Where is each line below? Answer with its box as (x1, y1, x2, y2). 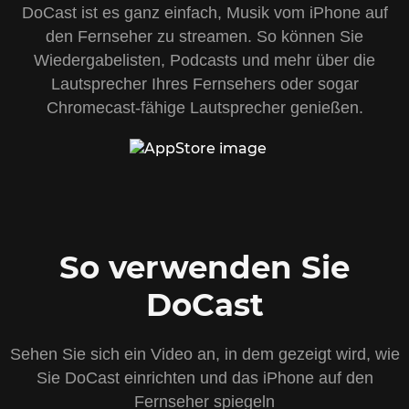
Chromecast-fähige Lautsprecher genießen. (46, 99, 363, 118)
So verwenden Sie (59, 248, 350, 288)
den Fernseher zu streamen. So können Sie (46, 27, 363, 47)
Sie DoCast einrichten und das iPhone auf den (36, 369, 373, 388)
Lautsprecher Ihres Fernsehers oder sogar (50, 75, 359, 94)
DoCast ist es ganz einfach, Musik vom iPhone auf (21, 4, 388, 23)
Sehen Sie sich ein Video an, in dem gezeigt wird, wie (9, 345, 400, 364)
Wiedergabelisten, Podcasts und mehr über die (34, 51, 375, 70)
